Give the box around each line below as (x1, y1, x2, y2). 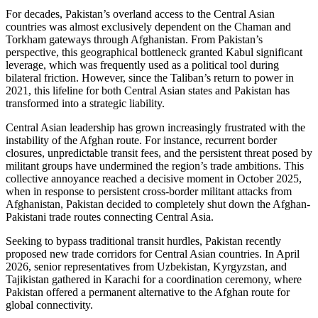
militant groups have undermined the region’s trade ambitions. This (6, 160, 304, 172)
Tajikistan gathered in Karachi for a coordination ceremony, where (6, 273, 302, 286)
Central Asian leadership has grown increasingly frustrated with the (6, 121, 305, 134)
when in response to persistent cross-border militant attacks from (6, 185, 292, 198)
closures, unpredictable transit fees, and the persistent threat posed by (6, 147, 312, 160)
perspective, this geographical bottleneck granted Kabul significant (6, 46, 302, 59)
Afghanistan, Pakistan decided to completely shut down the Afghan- (6, 198, 310, 211)
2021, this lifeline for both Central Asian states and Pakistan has (6, 84, 290, 97)
